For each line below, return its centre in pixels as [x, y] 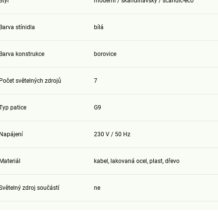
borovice [105, 54]
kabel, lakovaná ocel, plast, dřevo [136, 161]
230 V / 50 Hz [112, 134]
